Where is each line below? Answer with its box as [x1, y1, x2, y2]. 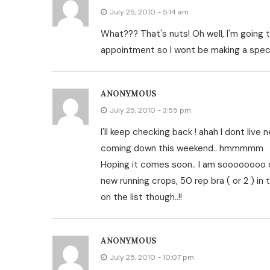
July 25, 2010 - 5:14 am [110, 7, 189, 17]
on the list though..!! [101, 191, 182, 203]
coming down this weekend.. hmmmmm [101, 142, 263, 154]
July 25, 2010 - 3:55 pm [110, 105, 191, 115]
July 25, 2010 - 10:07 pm [110, 253, 194, 262]
